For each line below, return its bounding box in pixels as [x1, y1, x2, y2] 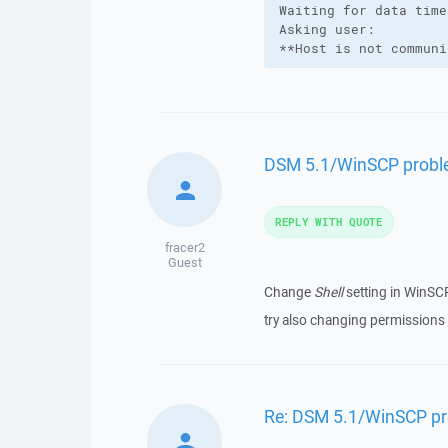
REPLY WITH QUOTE [274, 214, 383, 229]
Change [263, 283, 314, 301]
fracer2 [164, 239, 205, 256]
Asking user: [278, 21, 375, 38]
